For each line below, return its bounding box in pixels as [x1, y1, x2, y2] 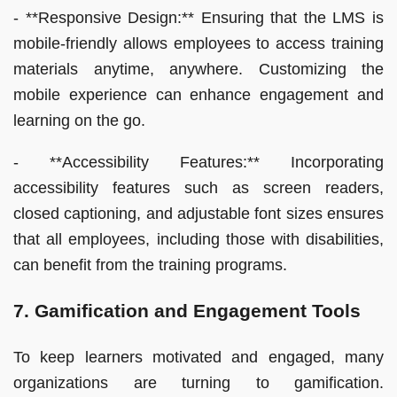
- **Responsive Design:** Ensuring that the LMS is [13, 8, 384, 27]
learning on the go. [13, 111, 145, 129]
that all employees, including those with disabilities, [13, 230, 384, 248]
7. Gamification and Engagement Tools [13, 300, 361, 321]
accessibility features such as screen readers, [13, 178, 384, 197]
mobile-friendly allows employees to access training [13, 34, 384, 52]
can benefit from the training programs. [13, 255, 287, 274]
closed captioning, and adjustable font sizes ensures [13, 204, 384, 222]
